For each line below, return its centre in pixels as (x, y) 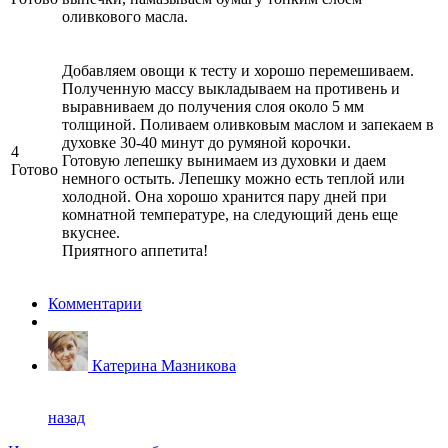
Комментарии (95, 303)
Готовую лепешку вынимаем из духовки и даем (224, 160)
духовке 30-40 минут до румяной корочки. (206, 142)
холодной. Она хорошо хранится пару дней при (224, 196)
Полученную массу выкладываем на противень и (231, 88)
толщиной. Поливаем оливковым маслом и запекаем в (248, 124)
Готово (34, 169)
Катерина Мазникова (164, 365)
